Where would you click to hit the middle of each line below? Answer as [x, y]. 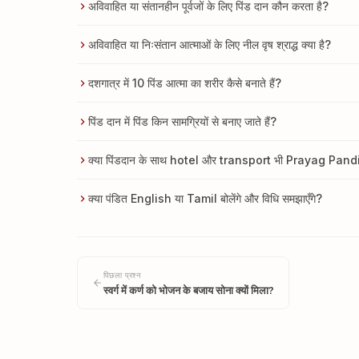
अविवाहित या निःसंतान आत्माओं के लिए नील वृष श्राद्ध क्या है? [210, 44]
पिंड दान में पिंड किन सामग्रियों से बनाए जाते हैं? [182, 121]
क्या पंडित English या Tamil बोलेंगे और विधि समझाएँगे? [205, 198]
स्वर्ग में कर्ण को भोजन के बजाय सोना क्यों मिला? [189, 290]
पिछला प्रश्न [123, 275]
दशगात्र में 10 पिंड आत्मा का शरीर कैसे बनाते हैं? [185, 83]
